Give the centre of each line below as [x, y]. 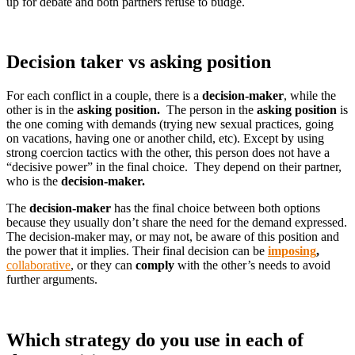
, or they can [101, 265]
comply [153, 265]
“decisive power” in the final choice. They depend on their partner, [174, 167]
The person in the [208, 110]
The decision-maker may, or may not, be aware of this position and [173, 237]
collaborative [38, 265]
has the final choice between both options [216, 208]
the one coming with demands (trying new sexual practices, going [170, 124]
